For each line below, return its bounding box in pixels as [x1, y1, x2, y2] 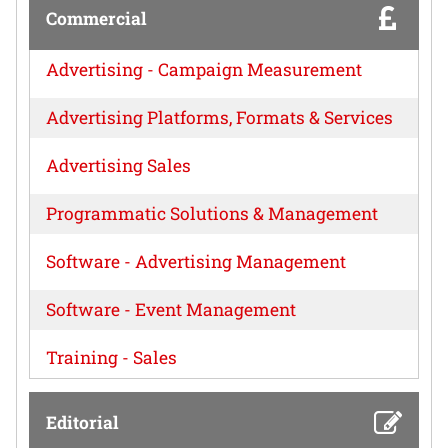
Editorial [46, 410, 119, 434]
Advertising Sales [46, 154, 191, 178]
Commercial [46, 7, 147, 31]
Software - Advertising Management [46, 250, 346, 274]
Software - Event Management [46, 298, 296, 322]
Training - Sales [46, 346, 177, 370]
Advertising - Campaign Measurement [46, 58, 362, 82]
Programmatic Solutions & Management [46, 202, 378, 226]
